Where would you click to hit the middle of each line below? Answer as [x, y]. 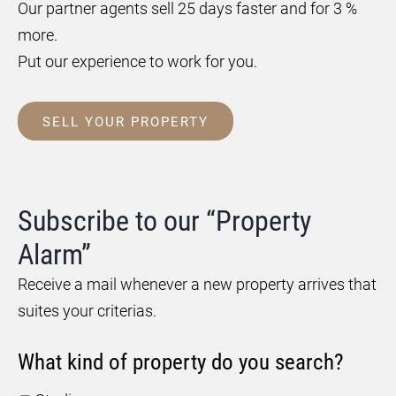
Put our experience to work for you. [137, 61]
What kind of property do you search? [181, 362]
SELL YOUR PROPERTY [126, 122]
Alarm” [54, 255]
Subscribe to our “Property [164, 221]
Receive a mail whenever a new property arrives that [197, 284]
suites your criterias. [87, 311]
